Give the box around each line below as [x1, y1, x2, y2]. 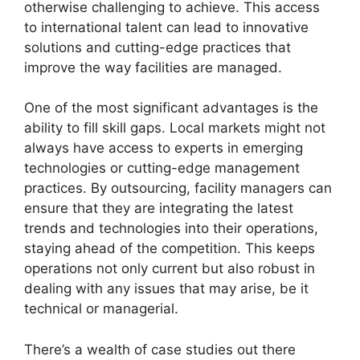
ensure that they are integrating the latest [24, 200, 293, 217]
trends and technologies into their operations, [24, 220, 318, 237]
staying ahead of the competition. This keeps [24, 240, 315, 257]
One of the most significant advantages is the [24, 100, 318, 117]
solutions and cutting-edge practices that [24, 39, 291, 55]
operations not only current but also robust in [24, 260, 315, 277]
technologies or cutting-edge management [24, 160, 300, 177]
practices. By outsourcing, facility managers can [24, 180, 332, 197]
